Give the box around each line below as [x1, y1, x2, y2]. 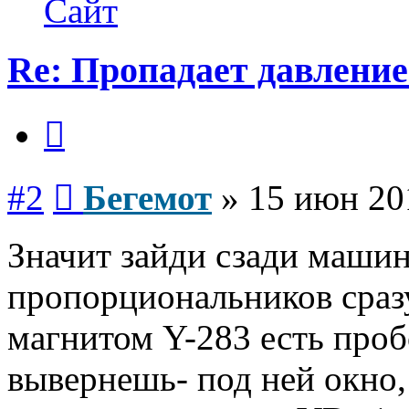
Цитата [64, 107, 109, 123]
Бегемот [83, 177, 212, 217]
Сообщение [73, 170, 145, 186]
